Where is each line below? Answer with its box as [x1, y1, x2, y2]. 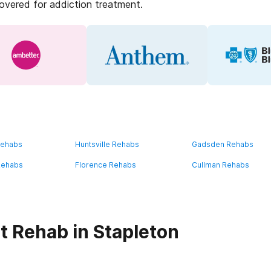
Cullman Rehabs [191, 160, 249, 169]
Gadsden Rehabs [191, 140, 253, 149]
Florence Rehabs [75, 160, 137, 169]
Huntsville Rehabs [75, 140, 140, 149]
